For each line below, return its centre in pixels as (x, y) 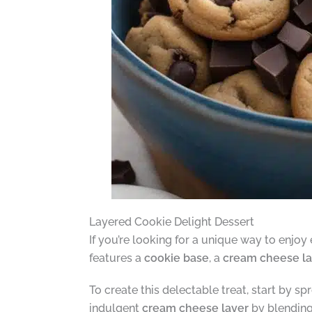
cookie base (176, 258)
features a (116, 258)
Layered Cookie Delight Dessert (171, 221)
